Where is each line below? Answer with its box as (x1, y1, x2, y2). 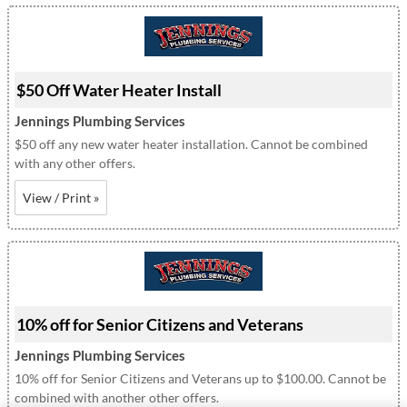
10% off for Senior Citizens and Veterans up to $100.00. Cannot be (15, 370, 386, 386)
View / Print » (23, 189, 99, 205)
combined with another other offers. (15, 389, 219, 405)
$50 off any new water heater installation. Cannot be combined (15, 135, 368, 152)
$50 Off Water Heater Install (16, 79, 222, 100)
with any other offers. (15, 154, 135, 171)
